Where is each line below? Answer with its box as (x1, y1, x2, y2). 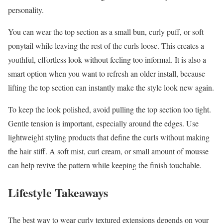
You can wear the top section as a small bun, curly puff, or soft (8, 26, 204, 37)
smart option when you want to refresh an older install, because (8, 68, 205, 79)
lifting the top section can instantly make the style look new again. (8, 82, 214, 93)
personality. (8, 4, 44, 15)
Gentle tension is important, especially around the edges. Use (8, 118, 199, 129)
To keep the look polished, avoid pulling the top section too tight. (8, 104, 211, 115)
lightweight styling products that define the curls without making (8, 132, 210, 143)
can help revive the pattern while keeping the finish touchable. (8, 160, 202, 171)
